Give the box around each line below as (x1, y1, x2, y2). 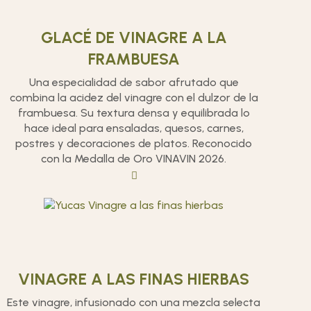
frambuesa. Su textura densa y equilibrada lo (17, 106, 250, 119)
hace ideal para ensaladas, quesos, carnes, (24, 121, 244, 135)
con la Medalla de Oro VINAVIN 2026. (41, 152, 227, 165)
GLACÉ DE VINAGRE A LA (40, 28, 227, 47)
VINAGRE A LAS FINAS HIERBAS (18, 269, 250, 289)
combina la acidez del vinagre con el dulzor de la (9, 91, 258, 104)
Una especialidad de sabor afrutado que (28, 76, 239, 89)
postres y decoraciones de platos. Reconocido (15, 137, 253, 150)
